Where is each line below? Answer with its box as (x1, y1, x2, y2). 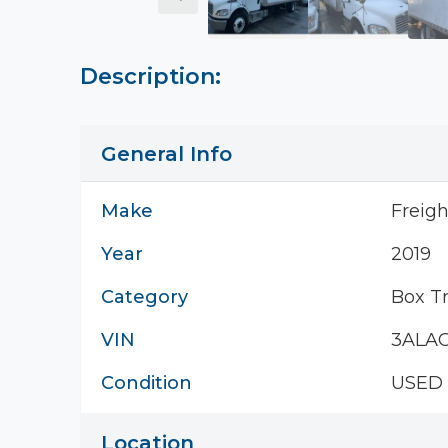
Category (101, 286, 188, 308)
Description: (80, 63, 221, 90)
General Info (101, 142, 232, 166)
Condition (101, 372, 192, 394)
